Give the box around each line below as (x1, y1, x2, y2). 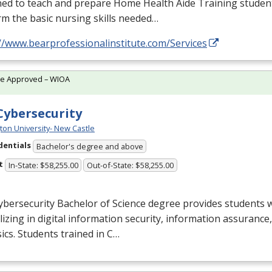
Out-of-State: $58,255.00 (87, 159, 174, 171)
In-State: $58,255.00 (8, 159, 78, 171)
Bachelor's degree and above (36, 140, 143, 152)
